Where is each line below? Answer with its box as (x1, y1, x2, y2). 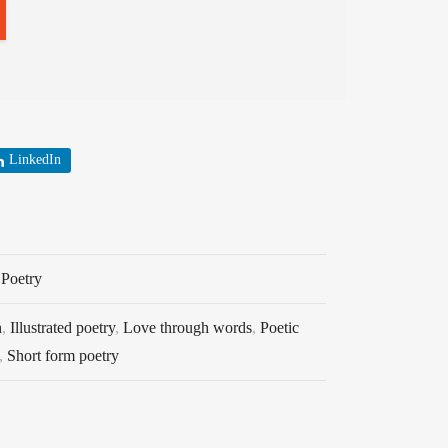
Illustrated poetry (10, 318, 115, 336)
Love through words (123, 318, 252, 336)
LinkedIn (9, 152, 61, 167)
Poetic (260, 318, 299, 336)
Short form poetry (7, 346, 119, 364)
